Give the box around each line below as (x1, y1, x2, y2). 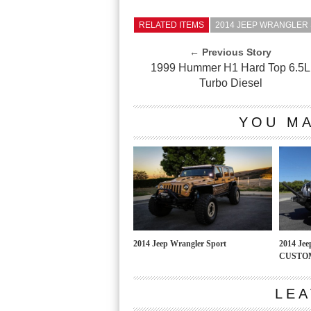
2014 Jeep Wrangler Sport (133, 239, 226, 249)
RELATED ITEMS (139, 20, 204, 30)
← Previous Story (190, 47, 272, 58)
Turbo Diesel (199, 77, 262, 89)
